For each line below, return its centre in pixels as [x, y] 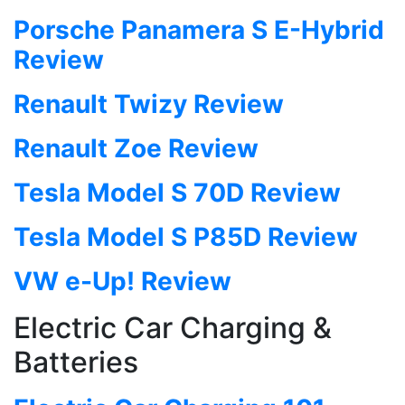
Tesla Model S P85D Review [186, 237]
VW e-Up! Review [122, 282]
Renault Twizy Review [149, 104]
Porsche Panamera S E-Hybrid [199, 30]
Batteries [76, 363]
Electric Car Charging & [173, 328]
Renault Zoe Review [136, 149]
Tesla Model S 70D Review [177, 193]
